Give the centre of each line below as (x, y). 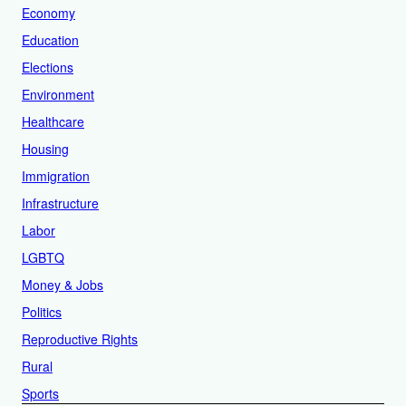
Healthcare (53, 121)
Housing (45, 148)
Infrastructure (60, 203)
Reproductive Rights (80, 338)
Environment (58, 94)
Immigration (56, 175)
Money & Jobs (63, 284)
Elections (48, 67)
